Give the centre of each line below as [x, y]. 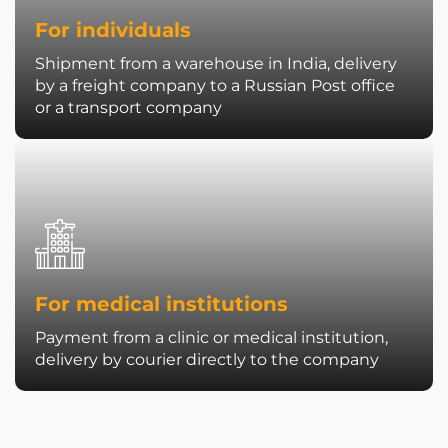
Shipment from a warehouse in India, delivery [216, 63]
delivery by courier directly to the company [207, 359]
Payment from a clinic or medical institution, [211, 337]
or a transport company [128, 107]
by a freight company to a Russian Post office [215, 85]
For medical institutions [161, 304]
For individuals [113, 30]
